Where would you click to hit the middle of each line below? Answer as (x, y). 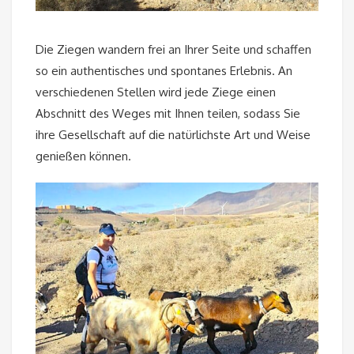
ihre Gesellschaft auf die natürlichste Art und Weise (173, 134)
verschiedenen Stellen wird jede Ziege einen (156, 92)
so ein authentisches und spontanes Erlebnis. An (164, 70)
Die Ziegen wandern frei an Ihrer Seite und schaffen (173, 49)
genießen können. (83, 156)
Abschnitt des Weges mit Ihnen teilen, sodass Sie (168, 113)
